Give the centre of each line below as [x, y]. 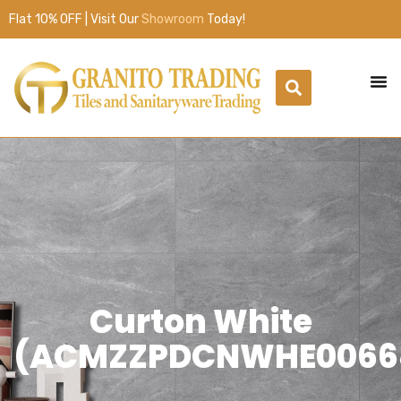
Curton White [200, 322]
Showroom [173, 19]
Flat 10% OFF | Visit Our [75, 19]
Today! [225, 19]
